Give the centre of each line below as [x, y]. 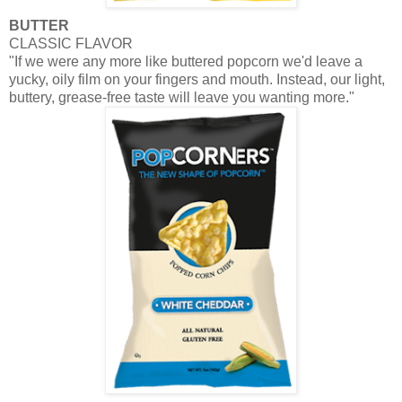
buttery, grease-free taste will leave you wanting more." [182, 97]
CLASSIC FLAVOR [71, 43]
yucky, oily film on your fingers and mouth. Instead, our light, [197, 79]
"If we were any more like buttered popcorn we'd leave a [186, 61]
